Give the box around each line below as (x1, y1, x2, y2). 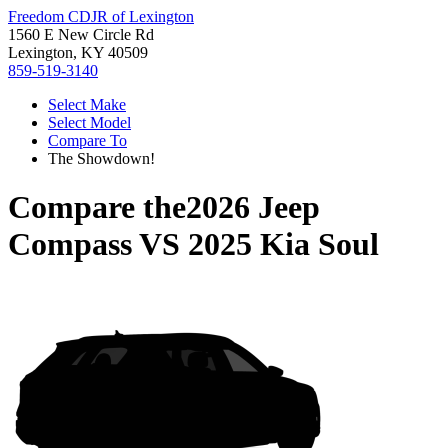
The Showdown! (48, 150, 155, 167)
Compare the (8, 189, 186, 226)
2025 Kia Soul (188, 226, 379, 263)
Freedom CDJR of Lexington (8, 8, 194, 25)
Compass (8, 226, 132, 263)
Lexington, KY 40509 (8, 44, 148, 61)
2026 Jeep (186, 189, 320, 226)
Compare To (48, 132, 127, 149)
